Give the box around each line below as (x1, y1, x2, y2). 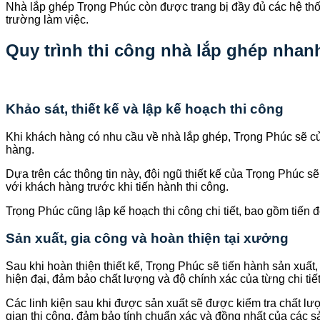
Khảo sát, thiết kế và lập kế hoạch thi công (6, 101, 284, 116)
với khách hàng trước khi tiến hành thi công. (6, 180, 229, 193)
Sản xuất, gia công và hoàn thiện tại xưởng (6, 231, 289, 246)
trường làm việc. (6, 14, 89, 26)
